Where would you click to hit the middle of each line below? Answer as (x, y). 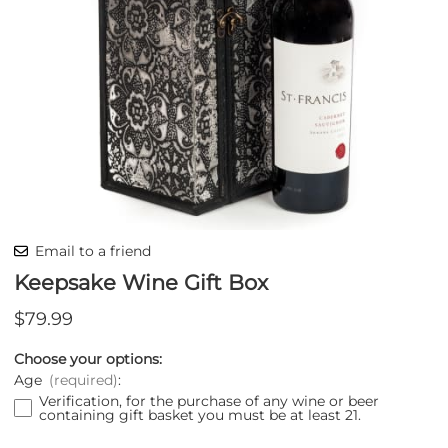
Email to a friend (93, 250)
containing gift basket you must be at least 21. (199, 414)
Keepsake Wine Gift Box (141, 282)
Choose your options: (88, 358)
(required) (83, 379)
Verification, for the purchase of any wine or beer (208, 400)
